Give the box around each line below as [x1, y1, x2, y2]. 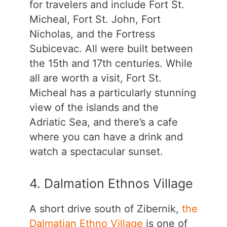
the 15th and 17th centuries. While [29, 57, 193, 70]
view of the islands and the [29, 101, 159, 114]
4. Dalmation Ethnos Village [29, 176, 193, 192]
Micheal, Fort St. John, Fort [29, 13, 161, 26]
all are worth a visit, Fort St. [29, 72, 162, 85]
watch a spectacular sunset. [29, 145, 163, 158]
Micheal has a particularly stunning [29, 87, 196, 99]
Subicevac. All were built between [29, 43, 193, 55]
